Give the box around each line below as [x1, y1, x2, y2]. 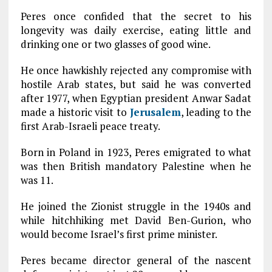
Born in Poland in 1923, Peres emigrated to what [20, 145, 252, 159]
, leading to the [180, 105, 252, 119]
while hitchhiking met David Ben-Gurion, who [20, 213, 252, 227]
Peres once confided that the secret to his [20, 9, 252, 23]
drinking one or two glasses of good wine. [20, 37, 211, 51]
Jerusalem [129, 105, 181, 119]
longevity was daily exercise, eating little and [20, 23, 252, 37]
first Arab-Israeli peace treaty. [20, 119, 160, 133]
